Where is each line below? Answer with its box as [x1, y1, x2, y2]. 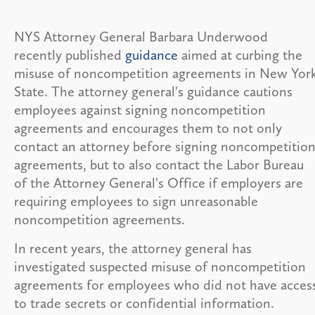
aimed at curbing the [178, 46, 302, 63]
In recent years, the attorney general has [14, 239, 252, 257]
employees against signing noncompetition [14, 101, 266, 118]
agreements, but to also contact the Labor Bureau [14, 155, 304, 173]
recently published [14, 46, 125, 63]
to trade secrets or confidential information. [14, 294, 274, 311]
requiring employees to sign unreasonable [14, 192, 258, 210]
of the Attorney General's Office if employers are [14, 174, 303, 191]
